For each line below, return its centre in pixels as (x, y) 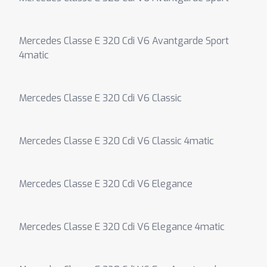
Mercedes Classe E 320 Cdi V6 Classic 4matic (117, 141)
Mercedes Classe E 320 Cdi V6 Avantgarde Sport (124, 41)
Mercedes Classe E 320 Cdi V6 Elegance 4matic (122, 227)
